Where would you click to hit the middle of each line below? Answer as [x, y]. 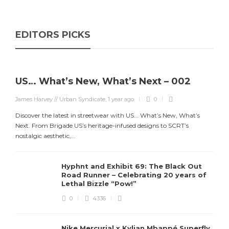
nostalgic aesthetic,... [45, 136]
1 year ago [121, 99]
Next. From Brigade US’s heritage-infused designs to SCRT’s [102, 125]
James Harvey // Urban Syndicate [60, 99]
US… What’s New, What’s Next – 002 [104, 81]
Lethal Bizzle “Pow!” [100, 184]
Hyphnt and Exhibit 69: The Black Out [132, 166]
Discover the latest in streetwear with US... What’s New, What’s [108, 115]
